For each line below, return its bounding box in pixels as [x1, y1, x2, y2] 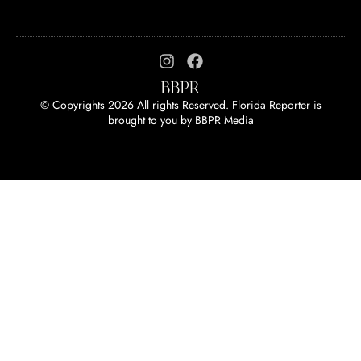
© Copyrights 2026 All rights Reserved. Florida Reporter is [39, 96, 322, 113]
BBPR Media [194, 111, 254, 128]
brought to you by [107, 111, 195, 128]
